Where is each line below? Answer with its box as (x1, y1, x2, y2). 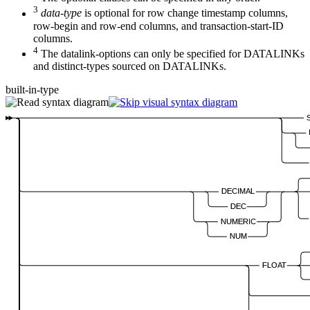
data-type (41, 7, 82, 19)
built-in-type (6, 84, 59, 95)
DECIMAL (221, 187, 255, 196)
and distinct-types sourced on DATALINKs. (33, 60, 226, 72)
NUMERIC (220, 217, 256, 226)
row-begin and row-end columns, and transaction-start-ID (33, 19, 284, 32)
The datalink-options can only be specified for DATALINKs (38, 48, 304, 60)
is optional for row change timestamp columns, (82, 7, 288, 19)
